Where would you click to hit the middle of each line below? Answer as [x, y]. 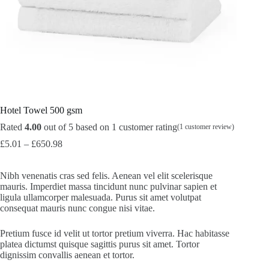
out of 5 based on [77, 127]
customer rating [147, 127]
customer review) [209, 127]
